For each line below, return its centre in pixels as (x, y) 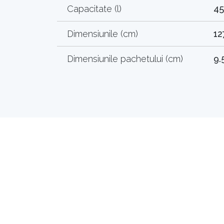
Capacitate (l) (94, 8)
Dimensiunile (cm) (102, 33)
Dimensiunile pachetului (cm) (125, 58)
